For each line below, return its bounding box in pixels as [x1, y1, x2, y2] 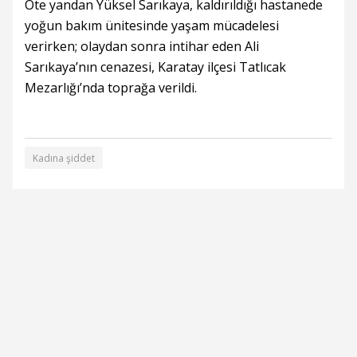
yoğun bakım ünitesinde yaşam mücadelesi [25, 17, 279, 34]
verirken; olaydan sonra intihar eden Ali [25, 37, 259, 55]
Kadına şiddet [33, 151, 95, 165]
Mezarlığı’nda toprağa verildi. [25, 79, 197, 96]
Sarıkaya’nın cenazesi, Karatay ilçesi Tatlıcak [25, 58, 286, 76]
